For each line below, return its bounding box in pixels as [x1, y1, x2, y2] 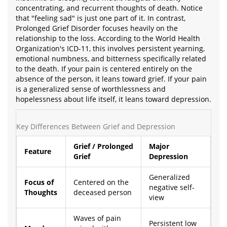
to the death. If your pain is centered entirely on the [16, 64, 192, 73]
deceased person [73, 187, 132, 197]
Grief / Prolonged [73, 141, 133, 151]
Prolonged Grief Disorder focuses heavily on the [16, 23, 178, 33]
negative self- [149, 182, 195, 192]
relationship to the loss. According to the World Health [16, 33, 200, 43]
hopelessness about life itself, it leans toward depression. [16, 94, 211, 104]
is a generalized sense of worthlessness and [16, 84, 166, 94]
